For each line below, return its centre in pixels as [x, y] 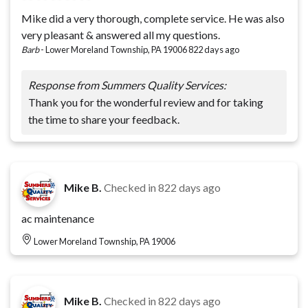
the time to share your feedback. [104, 119]
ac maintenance [58, 218]
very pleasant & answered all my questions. [121, 34]
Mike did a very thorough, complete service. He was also [153, 18]
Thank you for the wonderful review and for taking [146, 102]
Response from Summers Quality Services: [127, 85]
